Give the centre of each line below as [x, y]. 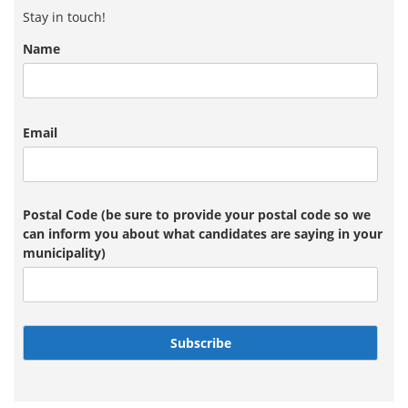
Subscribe [200, 343]
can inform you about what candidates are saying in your [203, 234]
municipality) [64, 253]
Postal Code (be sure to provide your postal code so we [197, 214]
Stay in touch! [64, 17]
